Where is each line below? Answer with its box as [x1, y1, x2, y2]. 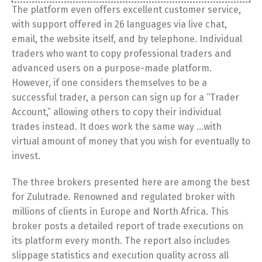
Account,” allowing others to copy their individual [12, 106, 221, 118]
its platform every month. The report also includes [12, 235, 230, 246]
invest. [12, 150, 40, 161]
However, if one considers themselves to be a [12, 77, 207, 88]
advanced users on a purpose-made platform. [12, 63, 212, 74]
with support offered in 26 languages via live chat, [12, 19, 227, 30]
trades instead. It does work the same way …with [12, 121, 222, 132]
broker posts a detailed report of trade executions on [12, 220, 243, 232]
